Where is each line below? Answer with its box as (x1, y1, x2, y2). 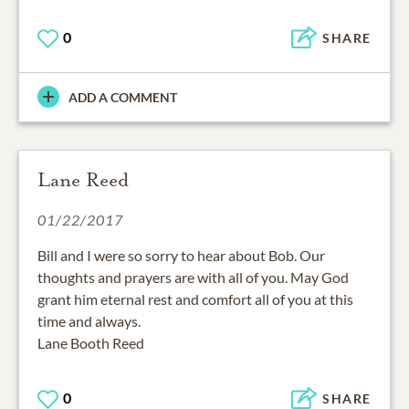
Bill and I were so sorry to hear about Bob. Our (37, 246, 325, 264)
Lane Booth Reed (37, 333, 144, 351)
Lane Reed (37, 167, 129, 192)
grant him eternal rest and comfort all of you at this (37, 289, 353, 308)
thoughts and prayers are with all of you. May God (37, 267, 349, 286)
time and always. (37, 311, 141, 330)
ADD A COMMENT (68, 89, 177, 105)
